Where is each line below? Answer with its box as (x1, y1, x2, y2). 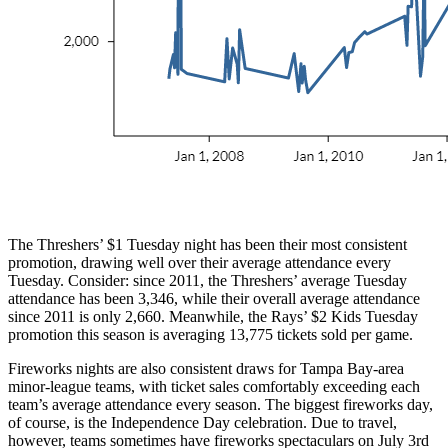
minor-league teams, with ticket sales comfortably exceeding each (8, 377, 420, 395)
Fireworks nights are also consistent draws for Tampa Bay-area (8, 359, 404, 377)
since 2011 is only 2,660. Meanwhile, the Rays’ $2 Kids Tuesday (8, 307, 418, 325)
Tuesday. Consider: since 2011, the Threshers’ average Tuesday (8, 271, 407, 289)
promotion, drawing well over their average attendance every (8, 253, 391, 271)
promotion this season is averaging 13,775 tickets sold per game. (8, 325, 413, 343)
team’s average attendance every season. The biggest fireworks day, (8, 395, 433, 413)
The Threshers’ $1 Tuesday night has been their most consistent (8, 235, 407, 253)
